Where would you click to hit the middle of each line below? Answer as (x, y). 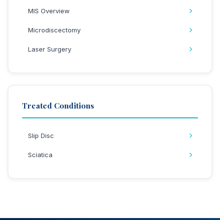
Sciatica (40, 155)
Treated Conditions (58, 105)
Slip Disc (41, 136)
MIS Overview (49, 11)
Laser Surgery (50, 49)
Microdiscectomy (54, 30)
